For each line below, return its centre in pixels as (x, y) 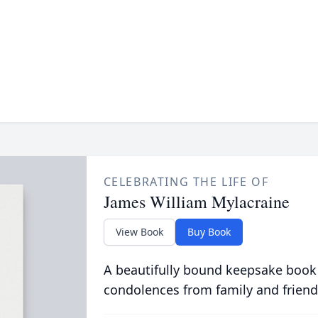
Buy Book (209, 232)
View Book (139, 232)
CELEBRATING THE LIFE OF (186, 182)
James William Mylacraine (196, 202)
